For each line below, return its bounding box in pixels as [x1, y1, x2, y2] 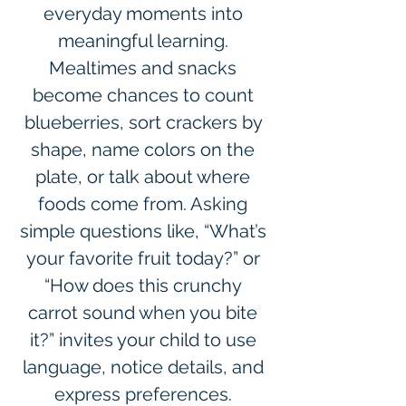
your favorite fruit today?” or [25, 247, 265, 269]
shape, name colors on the [31, 139, 259, 160]
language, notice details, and [22, 356, 268, 378]
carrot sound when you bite [28, 302, 262, 324]
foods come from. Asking [38, 193, 252, 215]
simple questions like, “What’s [19, 220, 271, 242]
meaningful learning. [57, 30, 233, 52]
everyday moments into [43, 3, 247, 24]
